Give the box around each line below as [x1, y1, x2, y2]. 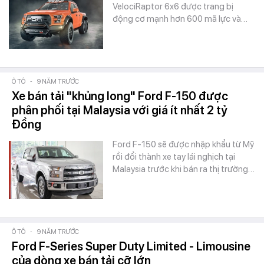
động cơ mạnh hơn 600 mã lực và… [113, 14, 247, 24]
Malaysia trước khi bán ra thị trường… [113, 164, 255, 174]
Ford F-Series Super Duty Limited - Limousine [12, 239, 250, 253]
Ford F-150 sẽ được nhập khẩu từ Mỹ [113, 139, 254, 150]
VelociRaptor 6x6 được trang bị [113, 1, 233, 12]
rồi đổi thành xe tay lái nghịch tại [113, 151, 235, 162]
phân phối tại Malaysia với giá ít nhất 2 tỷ [12, 103, 227, 117]
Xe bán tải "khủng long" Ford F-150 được [12, 89, 228, 103]
